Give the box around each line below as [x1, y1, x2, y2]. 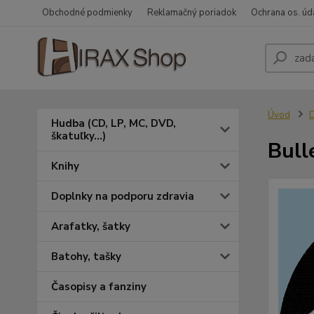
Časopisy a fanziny [51, 280, 146, 294]
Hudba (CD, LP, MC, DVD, [51, 116, 176, 130]
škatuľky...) [51, 129, 106, 143]
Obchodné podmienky [42, 6, 132, 19]
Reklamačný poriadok [147, 6, 236, 19]
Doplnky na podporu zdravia [51, 189, 194, 203]
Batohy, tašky [51, 250, 121, 264]
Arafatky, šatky [51, 219, 130, 233]
